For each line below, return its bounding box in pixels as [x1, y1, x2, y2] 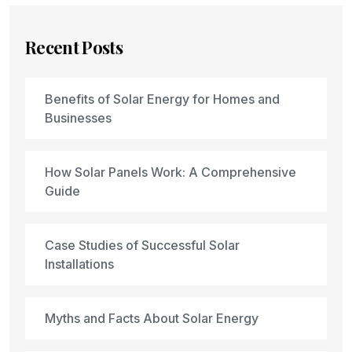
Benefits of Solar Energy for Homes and [45, 91, 280, 107]
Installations [45, 256, 114, 272]
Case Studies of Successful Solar [45, 237, 240, 253]
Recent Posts [25, 35, 123, 59]
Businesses [45, 110, 112, 126]
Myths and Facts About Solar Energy [45, 310, 258, 326]
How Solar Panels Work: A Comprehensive [45, 164, 296, 180]
